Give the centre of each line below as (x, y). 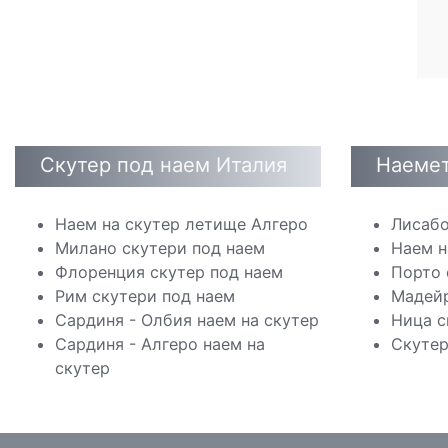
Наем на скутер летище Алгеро (181, 224)
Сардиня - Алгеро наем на (160, 344)
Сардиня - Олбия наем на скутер (187, 320)
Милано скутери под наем (160, 248)
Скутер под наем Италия (163, 164)
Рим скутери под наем (145, 296)
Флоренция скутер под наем (169, 272)
